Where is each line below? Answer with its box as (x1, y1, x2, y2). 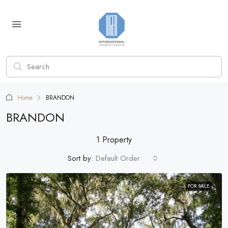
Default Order (96, 153, 140, 164)
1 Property (96, 134, 132, 146)
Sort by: (68, 153, 93, 164)
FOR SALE (188, 182, 210, 190)
